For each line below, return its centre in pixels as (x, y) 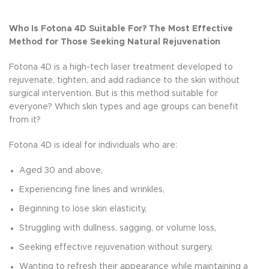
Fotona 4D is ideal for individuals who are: (93, 146)
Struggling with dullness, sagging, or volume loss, (118, 228)
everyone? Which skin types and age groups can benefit (124, 107)
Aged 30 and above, (61, 171)
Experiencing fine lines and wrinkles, (92, 190)
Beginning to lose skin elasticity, (83, 209)
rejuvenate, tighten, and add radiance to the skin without (124, 81)
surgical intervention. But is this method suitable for (113, 94)
